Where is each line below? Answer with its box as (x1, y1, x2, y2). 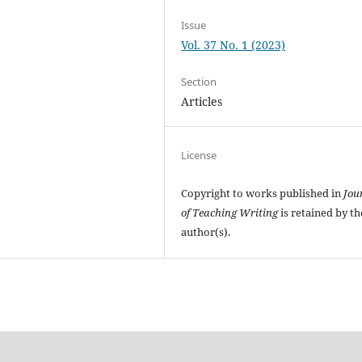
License (181, 148, 217, 163)
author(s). (181, 225, 231, 240)
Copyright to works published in (181, 186, 344, 201)
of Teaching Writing (181, 205, 279, 221)
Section (181, 74, 217, 90)
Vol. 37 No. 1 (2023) (181, 37, 286, 53)
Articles (181, 94, 223, 110)
